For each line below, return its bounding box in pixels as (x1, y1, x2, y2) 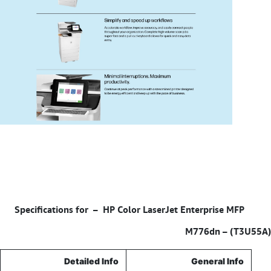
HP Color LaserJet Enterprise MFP (103, 204, 244, 215)
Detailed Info (64, 256, 119, 267)
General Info (191, 256, 244, 267)
